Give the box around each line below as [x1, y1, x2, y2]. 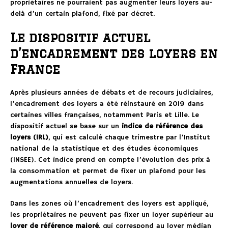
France [10, 62, 60, 76]
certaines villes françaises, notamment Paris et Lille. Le [10, 110, 199, 120]
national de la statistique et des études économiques [10, 144, 198, 154]
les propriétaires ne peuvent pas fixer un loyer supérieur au [10, 210, 213, 220]
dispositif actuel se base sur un [10, 122, 122, 131]
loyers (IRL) [10, 133, 48, 142]
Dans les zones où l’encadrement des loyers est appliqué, [10, 199, 208, 209]
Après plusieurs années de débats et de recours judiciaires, [10, 88, 213, 98]
